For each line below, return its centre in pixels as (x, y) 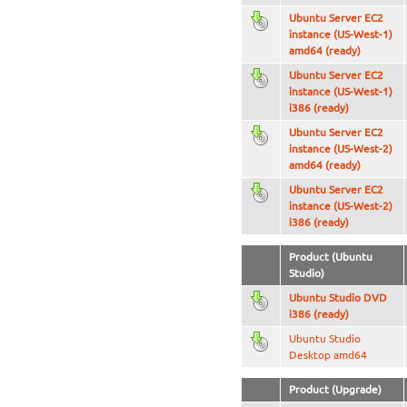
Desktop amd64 (328, 355)
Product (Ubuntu (330, 257)
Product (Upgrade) (335, 390)
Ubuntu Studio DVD (338, 298)
